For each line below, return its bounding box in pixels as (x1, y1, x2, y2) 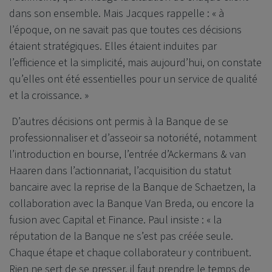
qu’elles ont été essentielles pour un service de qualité (9, 71, 257, 87)
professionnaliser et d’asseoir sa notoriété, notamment (9, 130, 257, 146)
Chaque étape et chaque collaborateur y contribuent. (9, 245, 251, 260)
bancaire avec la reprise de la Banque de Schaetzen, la (9, 179, 256, 195)
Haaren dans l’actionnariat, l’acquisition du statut (9, 163, 231, 178)
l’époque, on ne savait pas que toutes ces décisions (9, 22, 242, 38)
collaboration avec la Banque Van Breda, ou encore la (9, 195, 254, 211)
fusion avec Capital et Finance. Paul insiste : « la (9, 212, 222, 228)
